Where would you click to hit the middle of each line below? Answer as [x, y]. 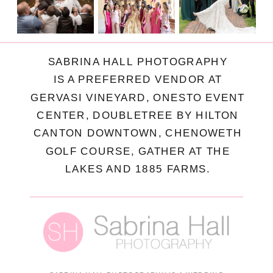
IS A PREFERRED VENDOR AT [138, 79]
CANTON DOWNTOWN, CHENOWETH [138, 133]
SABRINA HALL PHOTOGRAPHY [138, 61]
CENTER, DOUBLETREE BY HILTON [138, 115]
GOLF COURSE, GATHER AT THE [138, 151]
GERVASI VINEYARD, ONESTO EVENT [138, 97]
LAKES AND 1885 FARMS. [138, 169]
